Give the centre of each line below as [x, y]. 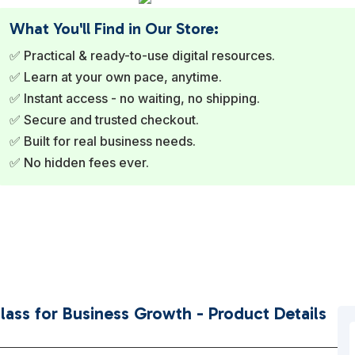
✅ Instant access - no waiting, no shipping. [134, 98]
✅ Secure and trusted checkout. [104, 119]
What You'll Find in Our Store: [114, 28]
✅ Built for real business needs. [102, 141]
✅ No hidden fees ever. [79, 162]
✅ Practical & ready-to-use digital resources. [142, 55]
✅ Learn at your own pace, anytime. [115, 76]
